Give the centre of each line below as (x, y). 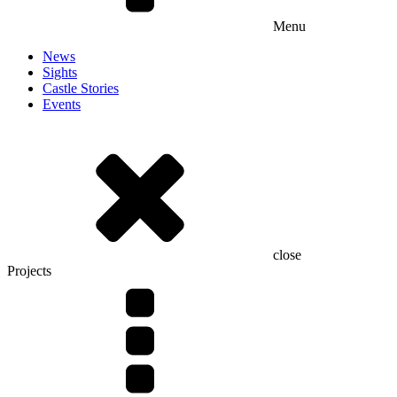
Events (62, 105)
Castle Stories (81, 89)
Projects (29, 271)
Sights (60, 73)
